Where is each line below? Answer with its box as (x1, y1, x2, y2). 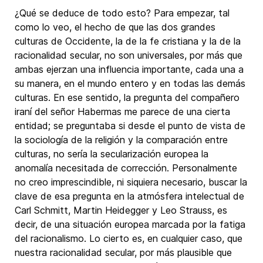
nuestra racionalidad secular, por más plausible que (15, 247, 232, 258)
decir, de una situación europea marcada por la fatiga (15, 218, 245, 230)
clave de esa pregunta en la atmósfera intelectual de (15, 190, 244, 202)
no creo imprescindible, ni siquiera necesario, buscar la (15, 176, 247, 188)
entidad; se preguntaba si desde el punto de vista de (15, 120, 245, 131)
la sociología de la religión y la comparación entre (15, 134, 228, 146)
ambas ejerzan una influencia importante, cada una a (15, 63, 244, 75)
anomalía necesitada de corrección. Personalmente (15, 162, 237, 174)
